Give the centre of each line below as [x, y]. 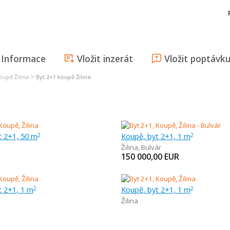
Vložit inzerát [105, 59]
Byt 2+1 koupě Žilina [63, 77]
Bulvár [151, 147]
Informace [23, 59]
